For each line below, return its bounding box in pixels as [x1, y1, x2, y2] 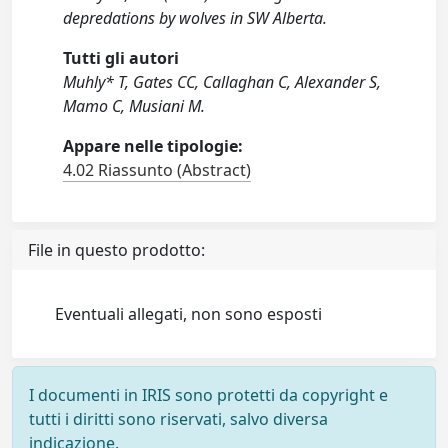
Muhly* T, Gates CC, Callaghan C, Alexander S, [63, 71, 382, 93]
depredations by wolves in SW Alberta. [63, 7, 328, 29]
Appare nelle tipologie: [63, 135, 244, 157]
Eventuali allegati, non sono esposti [55, 303, 323, 325]
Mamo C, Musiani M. [63, 95, 206, 117]
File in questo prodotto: [28, 239, 205, 261]
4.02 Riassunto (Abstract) [63, 159, 252, 181]
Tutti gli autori [63, 47, 180, 69]
